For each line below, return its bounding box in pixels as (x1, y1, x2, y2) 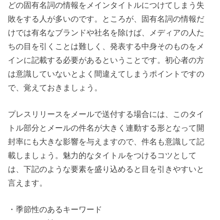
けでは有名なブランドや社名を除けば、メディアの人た (8, 27, 205, 37)
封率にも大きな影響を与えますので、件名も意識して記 (8, 137, 205, 146)
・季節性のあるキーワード (8, 205, 103, 214)
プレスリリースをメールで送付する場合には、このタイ (8, 109, 205, 118)
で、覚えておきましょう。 (8, 82, 103, 92)
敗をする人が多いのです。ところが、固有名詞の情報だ (8, 14, 205, 23)
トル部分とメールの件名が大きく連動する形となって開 (8, 123, 205, 132)
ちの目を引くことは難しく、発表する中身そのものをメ (8, 41, 205, 51)
